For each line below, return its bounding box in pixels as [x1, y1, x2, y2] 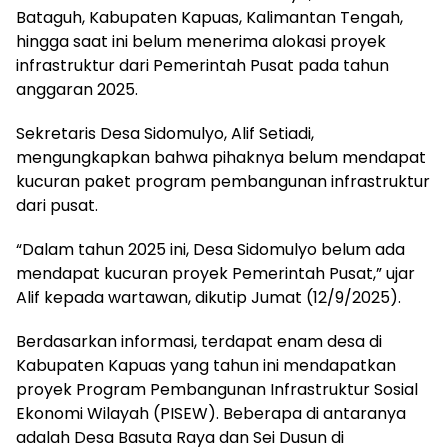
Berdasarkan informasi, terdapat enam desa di [16, 329, 382, 353]
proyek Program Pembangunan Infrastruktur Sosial [16, 377, 418, 401]
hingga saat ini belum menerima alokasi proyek [16, 29, 386, 53]
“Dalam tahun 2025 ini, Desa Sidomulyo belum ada [16, 237, 405, 261]
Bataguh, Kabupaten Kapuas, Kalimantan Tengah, [16, 5, 403, 29]
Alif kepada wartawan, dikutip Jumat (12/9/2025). [16, 285, 401, 309]
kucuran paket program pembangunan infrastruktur [16, 169, 430, 193]
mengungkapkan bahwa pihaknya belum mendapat [16, 145, 426, 169]
